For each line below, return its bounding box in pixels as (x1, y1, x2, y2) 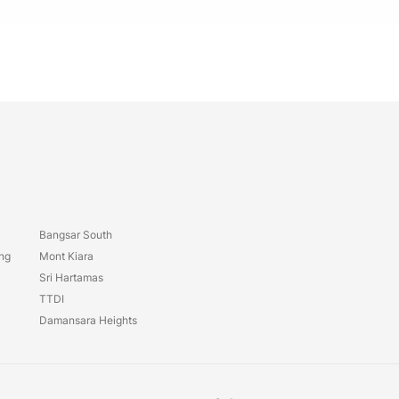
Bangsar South (39, 228, 112, 241)
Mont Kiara (39, 249, 94, 263)
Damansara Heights (39, 313, 137, 327)
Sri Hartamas (39, 271, 103, 284)
